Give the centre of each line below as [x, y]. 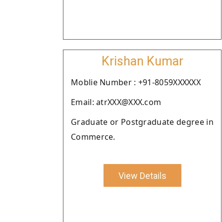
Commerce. [93, 137]
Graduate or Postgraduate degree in [142, 122]
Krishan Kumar [142, 61]
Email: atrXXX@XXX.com [116, 102]
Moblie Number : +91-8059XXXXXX [136, 82]
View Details [142, 175]
